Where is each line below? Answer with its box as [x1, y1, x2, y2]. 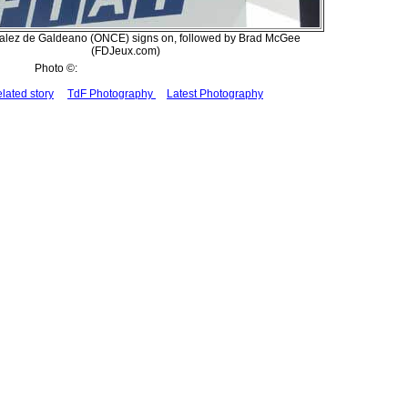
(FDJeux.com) [91, 45, 160, 57]
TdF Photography [67, 87, 156, 100]
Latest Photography [167, 87, 263, 100]
